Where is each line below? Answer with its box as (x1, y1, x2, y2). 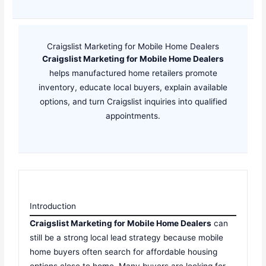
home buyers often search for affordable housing (30, 246, 218, 256)
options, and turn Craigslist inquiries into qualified (39, 96, 227, 106)
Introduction (30, 201, 77, 211)
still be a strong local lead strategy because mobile (30, 232, 224, 242)
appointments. (106, 110, 160, 121)
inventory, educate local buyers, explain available (39, 82, 227, 92)
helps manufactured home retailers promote (49, 68, 217, 78)
